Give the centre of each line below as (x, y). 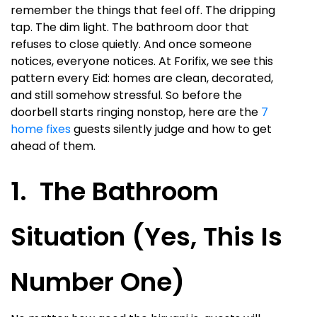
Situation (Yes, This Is (146, 236)
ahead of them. (53, 146)
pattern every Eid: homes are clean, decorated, (142, 78)
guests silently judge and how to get (171, 129)
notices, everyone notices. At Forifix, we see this (142, 61)
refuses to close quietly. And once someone (131, 44)
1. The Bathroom (115, 191)
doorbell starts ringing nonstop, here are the (136, 112)
